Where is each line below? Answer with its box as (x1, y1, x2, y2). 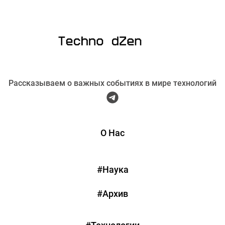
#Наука (96, 164, 129, 175)
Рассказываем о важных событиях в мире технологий (9, 78, 216, 88)
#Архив (97, 188, 128, 199)
